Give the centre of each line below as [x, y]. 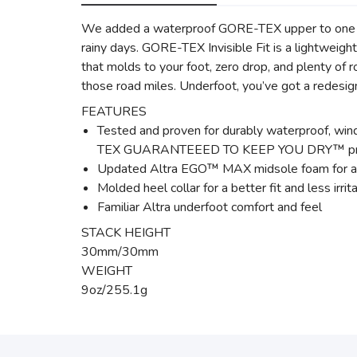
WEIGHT [107, 271]
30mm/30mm [120, 252]
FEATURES [114, 112]
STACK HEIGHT [126, 233]
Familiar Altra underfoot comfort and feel [210, 207]
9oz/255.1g [114, 290]
